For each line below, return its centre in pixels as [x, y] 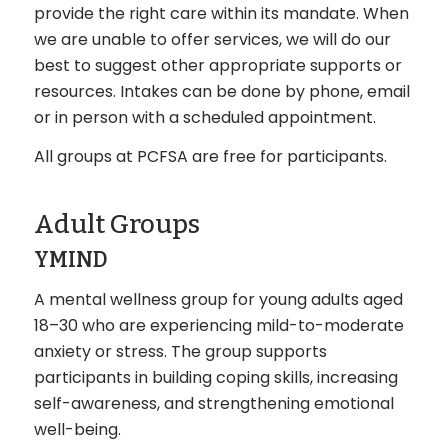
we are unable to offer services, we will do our [212, 39]
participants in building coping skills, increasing [215, 377]
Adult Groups [116, 225]
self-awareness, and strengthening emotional [213, 403]
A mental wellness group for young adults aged [218, 299]
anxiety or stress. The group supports [180, 351]
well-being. [77, 429]
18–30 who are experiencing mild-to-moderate [218, 325]
